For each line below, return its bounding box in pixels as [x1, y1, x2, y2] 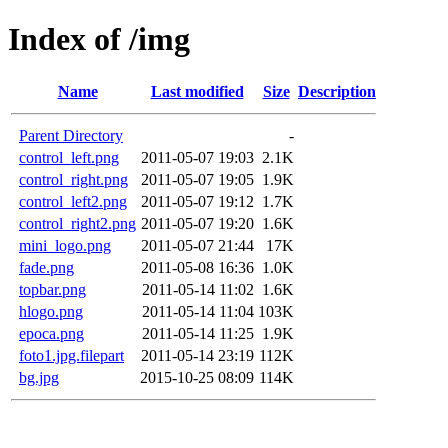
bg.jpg [19, 368, 59, 386]
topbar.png [19, 280, 86, 298]
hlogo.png [19, 302, 83, 320]
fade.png [19, 258, 74, 276]
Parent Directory [19, 126, 123, 144]
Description [298, 82, 376, 100]
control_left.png [19, 148, 119, 166]
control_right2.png [19, 214, 136, 232]
